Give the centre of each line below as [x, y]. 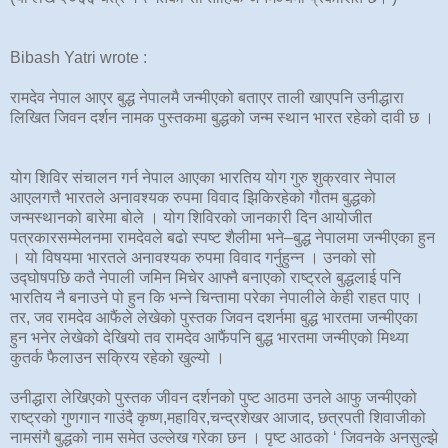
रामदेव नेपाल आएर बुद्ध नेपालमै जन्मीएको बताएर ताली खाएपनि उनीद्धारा [207, 97]
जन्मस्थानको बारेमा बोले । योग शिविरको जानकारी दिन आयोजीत [191, 217]
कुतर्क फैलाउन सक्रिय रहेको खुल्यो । [117, 357]
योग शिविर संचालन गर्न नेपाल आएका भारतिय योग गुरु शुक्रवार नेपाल [203, 177]
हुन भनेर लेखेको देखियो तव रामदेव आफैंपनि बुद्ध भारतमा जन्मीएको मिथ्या [209, 337]
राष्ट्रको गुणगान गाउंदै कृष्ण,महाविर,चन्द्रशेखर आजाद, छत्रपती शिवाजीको [218, 417]
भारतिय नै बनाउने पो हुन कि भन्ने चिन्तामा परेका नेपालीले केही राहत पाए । [217, 297]
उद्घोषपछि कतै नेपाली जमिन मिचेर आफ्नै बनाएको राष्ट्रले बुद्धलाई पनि [205, 277]
